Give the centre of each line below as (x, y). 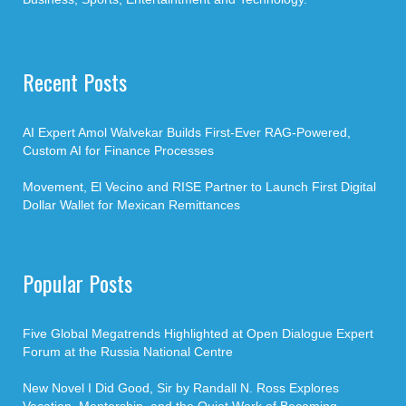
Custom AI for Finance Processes (118, 150)
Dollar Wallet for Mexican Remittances (131, 205)
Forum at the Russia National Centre (128, 352)
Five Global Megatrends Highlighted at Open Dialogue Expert (198, 333)
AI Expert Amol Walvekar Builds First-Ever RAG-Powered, (187, 132)
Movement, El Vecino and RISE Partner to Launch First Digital (199, 187)
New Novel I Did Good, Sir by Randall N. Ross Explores (181, 388)
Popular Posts (77, 283)
